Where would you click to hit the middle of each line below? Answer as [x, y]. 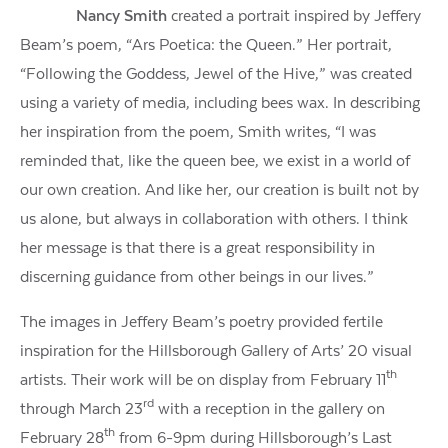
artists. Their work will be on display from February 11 [203, 379]
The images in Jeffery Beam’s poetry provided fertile [201, 321]
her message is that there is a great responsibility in [197, 247]
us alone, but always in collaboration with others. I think [214, 218]
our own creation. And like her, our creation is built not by [219, 189]
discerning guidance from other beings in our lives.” [197, 276]
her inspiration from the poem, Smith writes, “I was [198, 131]
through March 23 [81, 408]
